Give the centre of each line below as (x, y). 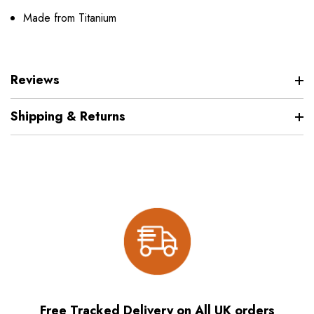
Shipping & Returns (68, 117)
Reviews (35, 80)
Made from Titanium (70, 18)
